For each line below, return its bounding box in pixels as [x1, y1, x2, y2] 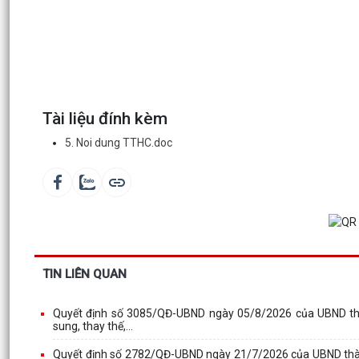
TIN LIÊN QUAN [42, 266, 127, 281]
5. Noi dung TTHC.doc [65, 136, 172, 149]
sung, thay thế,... [53, 319, 133, 333]
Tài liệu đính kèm [42, 109, 167, 128]
